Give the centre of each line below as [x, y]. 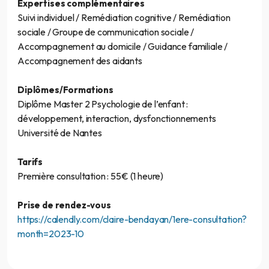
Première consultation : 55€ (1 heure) [91, 176]
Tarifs [30, 162]
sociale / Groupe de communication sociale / [106, 32]
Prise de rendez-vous [64, 205]
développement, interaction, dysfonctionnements [117, 118]
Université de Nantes [60, 132]
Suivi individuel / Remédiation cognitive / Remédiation [124, 17]
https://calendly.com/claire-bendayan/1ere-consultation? [132, 219]
